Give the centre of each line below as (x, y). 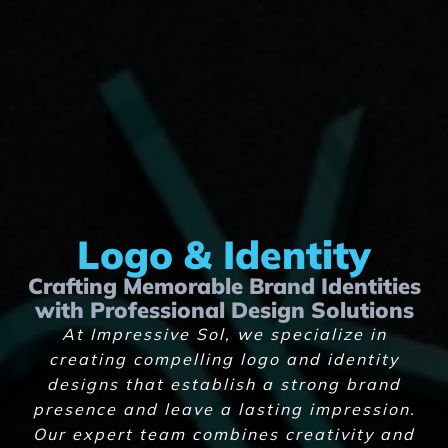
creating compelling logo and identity (224, 358)
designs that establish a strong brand (224, 383)
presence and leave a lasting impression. (224, 408)
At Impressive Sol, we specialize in (224, 333)
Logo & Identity (224, 253)
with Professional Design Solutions (224, 309)
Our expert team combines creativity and (224, 433)
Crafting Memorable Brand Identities (224, 285)
